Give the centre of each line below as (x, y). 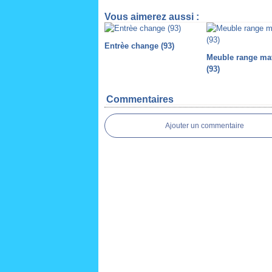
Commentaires (140, 99)
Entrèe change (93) (139, 46)
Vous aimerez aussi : (152, 17)
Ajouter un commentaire (205, 126)
